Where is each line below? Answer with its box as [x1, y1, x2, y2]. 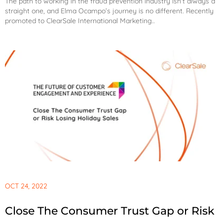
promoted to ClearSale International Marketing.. [5, 16, 155, 26]
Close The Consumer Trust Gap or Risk [5, 204, 215, 218]
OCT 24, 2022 [5, 181, 47, 190]
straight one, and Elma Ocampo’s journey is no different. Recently [5, 6, 214, 16]
